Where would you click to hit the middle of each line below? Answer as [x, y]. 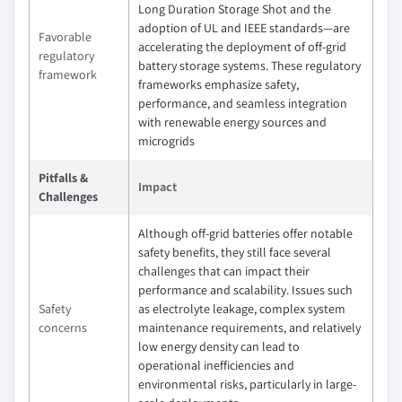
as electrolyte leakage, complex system [242, 309]
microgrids [166, 141]
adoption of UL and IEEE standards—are [244, 28]
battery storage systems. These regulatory [249, 66]
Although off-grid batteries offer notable [245, 233]
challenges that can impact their [224, 271]
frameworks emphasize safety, [218, 84]
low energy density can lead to [219, 346]
